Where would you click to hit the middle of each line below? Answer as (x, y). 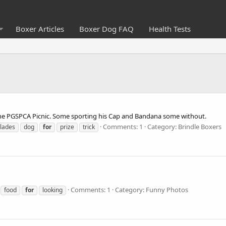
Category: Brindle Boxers (184, 126)
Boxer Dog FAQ (106, 29)
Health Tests (169, 29)
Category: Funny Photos (152, 189)
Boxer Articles (40, 29)
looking (52, 190)
